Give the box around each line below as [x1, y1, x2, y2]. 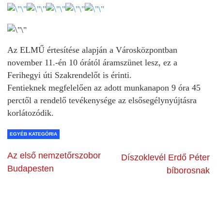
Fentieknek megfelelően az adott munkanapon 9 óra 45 [7, 82, 201, 93]
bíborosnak [167, 165, 210, 175]
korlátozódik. [7, 108, 54, 118]
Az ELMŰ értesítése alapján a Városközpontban [7, 45, 177, 55]
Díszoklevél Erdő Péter [121, 152, 210, 162]
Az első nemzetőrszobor [7, 150, 101, 160]
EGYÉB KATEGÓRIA [10, 131, 57, 137]
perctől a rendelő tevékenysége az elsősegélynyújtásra [7, 95, 197, 105]
